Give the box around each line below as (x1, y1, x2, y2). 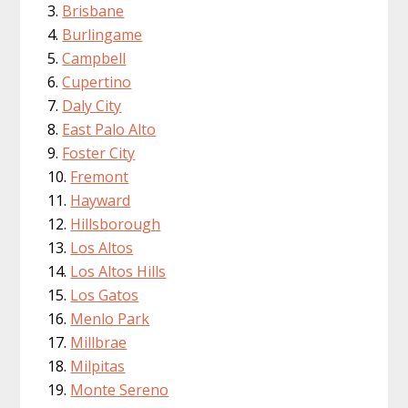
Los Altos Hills (70, 261, 167, 282)
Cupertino (62, 72, 132, 93)
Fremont (70, 167, 129, 188)
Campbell (62, 48, 127, 69)
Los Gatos (70, 285, 139, 306)
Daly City (62, 96, 122, 117)
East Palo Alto (62, 119, 157, 140)
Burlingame (62, 25, 143, 46)
